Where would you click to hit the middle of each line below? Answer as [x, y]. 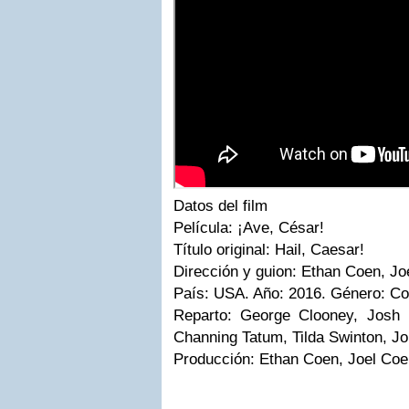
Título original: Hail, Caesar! [269, 250]
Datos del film [220, 206]
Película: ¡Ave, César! [249, 228]
